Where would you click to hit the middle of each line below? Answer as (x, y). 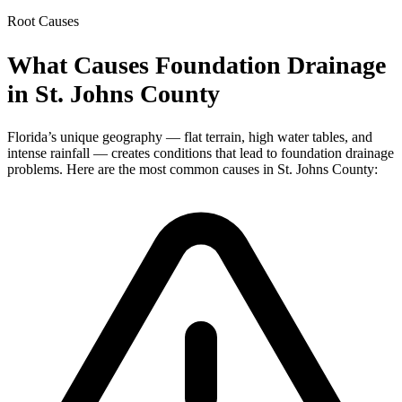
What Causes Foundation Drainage (197, 65)
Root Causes (43, 22)
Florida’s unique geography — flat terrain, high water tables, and (190, 136)
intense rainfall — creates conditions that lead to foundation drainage (201, 153)
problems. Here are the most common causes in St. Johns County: (192, 169)
